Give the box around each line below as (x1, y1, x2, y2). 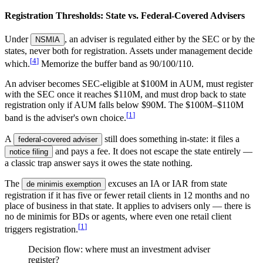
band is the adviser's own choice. (5, 113, 126, 123)
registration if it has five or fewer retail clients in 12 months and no (5, 190, 249, 200)
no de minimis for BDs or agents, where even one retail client (5, 211, 231, 221)
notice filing (9, 147, 48, 156)
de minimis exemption (26, 179, 101, 188)
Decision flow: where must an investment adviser (28, 244, 210, 254)
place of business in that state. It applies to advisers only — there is (5, 200, 251, 211)
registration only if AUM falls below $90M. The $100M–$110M (5, 100, 244, 110)
